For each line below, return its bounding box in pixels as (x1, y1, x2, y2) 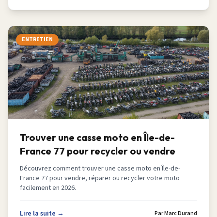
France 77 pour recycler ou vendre (20, 145, 175, 157)
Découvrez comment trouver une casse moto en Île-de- (20, 164, 180, 173)
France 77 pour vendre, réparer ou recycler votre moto (20, 173, 180, 183)
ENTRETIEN (22, 35, 53, 44)
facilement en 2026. (20, 183, 76, 193)
